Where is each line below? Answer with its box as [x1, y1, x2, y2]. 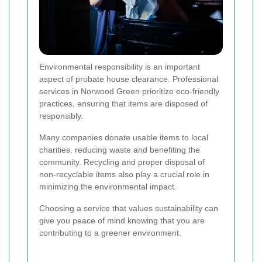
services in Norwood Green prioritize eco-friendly [39, 87, 219, 96]
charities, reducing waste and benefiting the [39, 145, 200, 155]
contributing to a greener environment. [39, 228, 181, 238]
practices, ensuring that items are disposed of [39, 99, 208, 109]
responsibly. [39, 111, 83, 121]
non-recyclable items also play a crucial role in [39, 170, 209, 180]
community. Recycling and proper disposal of [39, 157, 205, 167]
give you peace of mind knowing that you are [39, 216, 205, 226]
